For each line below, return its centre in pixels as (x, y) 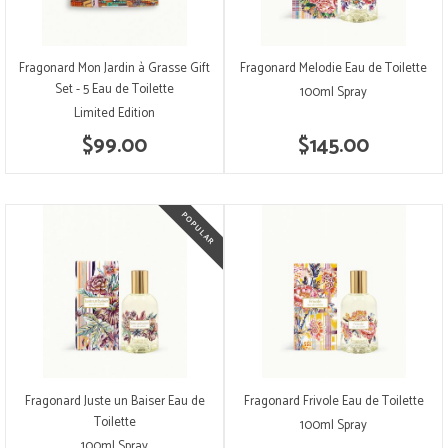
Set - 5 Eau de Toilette (114, 90)
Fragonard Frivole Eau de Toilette (333, 401)
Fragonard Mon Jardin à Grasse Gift (114, 69)
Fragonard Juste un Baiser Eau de (114, 401)
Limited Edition (114, 114)
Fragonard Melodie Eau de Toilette (333, 69)
